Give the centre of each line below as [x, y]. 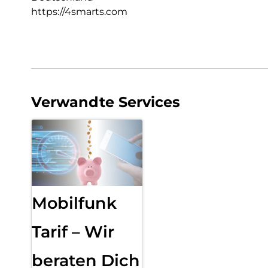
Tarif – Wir [73, 232]
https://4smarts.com [79, 12]
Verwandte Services [106, 102]
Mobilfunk [74, 203]
